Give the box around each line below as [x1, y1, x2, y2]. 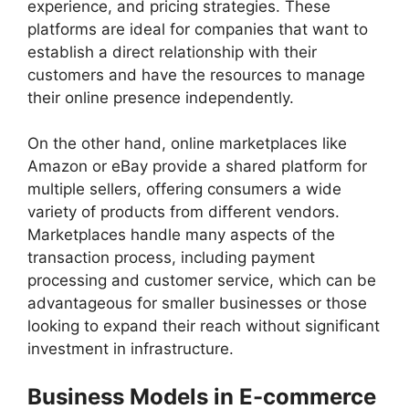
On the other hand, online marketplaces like [27, 134, 347, 153]
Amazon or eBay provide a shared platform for [27, 157, 367, 176]
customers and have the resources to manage [27, 65, 365, 84]
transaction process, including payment [27, 248, 315, 267]
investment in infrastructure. [27, 340, 234, 359]
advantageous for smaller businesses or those [27, 294, 367, 313]
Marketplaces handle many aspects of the [27, 225, 335, 245]
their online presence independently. [27, 88, 294, 107]
